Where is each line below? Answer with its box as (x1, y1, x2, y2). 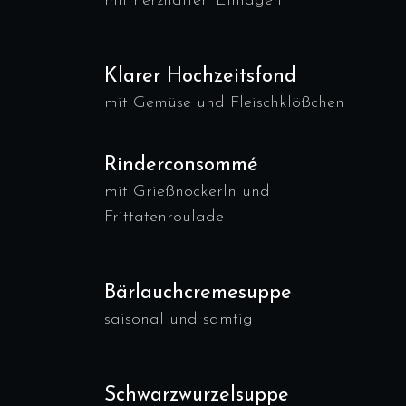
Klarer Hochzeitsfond (104, 66, 296, 87)
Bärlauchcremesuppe (104, 283, 292, 304)
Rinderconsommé (104, 155, 258, 176)
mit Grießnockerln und (104, 183, 270, 200)
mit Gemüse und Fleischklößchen (104, 94, 344, 111)
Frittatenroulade (104, 208, 224, 226)
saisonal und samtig (104, 311, 253, 328)
